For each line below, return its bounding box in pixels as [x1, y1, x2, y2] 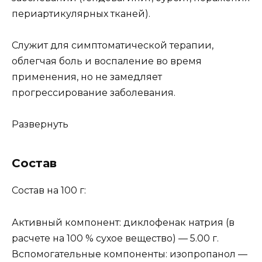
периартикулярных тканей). [12, 8, 150, 19]
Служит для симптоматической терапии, [12, 40, 213, 51]
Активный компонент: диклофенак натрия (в [12, 216, 235, 228]
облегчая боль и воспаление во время [12, 56, 202, 67]
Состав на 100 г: [12, 185, 86, 196]
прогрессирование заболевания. [12, 87, 175, 99]
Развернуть [12, 119, 68, 130]
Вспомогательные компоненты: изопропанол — [12, 248, 247, 260]
